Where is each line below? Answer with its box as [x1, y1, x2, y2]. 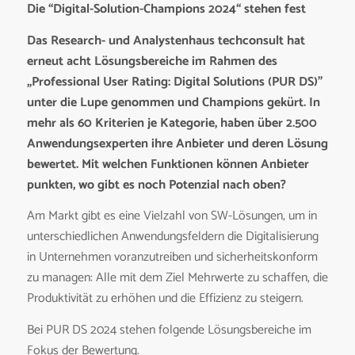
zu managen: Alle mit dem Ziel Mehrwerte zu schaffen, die [26, 267, 328, 289]
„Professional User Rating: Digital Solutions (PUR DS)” [26, 71, 323, 93]
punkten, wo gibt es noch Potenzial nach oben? [26, 174, 286, 196]
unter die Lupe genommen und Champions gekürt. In [26, 91, 320, 113]
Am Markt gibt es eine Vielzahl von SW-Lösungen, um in [26, 205, 317, 227]
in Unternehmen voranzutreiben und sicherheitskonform [26, 246, 318, 269]
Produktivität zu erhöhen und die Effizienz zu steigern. [26, 288, 303, 310]
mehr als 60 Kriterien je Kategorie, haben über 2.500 [26, 112, 317, 134]
